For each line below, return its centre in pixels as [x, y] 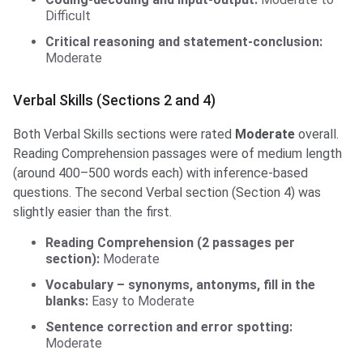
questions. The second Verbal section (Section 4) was [167, 193]
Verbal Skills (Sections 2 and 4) [114, 100]
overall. [317, 135]
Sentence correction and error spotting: [169, 327]
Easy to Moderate [141, 301]
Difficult [68, 16]
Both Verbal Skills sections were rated [124, 135]
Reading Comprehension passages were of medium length [177, 154]
